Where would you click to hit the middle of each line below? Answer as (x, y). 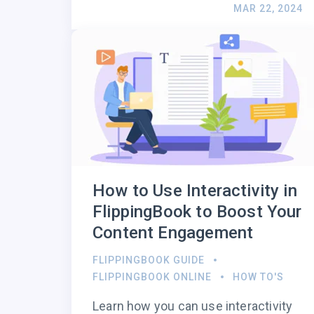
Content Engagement (173, 233)
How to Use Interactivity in (195, 191)
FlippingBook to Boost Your (197, 212)
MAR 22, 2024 (268, 9)
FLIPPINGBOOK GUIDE (149, 260)
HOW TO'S (258, 277)
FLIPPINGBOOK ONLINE (152, 277)
